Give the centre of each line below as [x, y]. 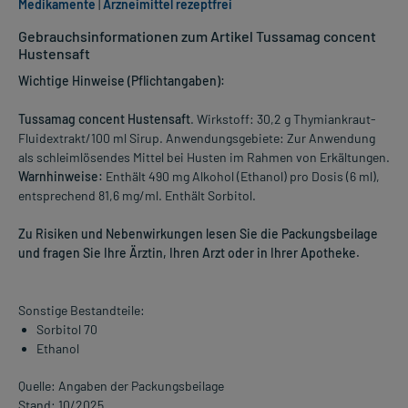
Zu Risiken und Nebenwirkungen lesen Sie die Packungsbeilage [198, 234]
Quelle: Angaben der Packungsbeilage [121, 386]
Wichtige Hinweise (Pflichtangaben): [122, 81]
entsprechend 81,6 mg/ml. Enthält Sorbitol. [137, 196]
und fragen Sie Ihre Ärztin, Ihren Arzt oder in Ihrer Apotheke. [189, 253]
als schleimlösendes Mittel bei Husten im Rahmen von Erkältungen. [204, 158]
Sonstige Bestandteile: [82, 311]
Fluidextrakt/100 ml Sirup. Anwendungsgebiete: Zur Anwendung [197, 138]
